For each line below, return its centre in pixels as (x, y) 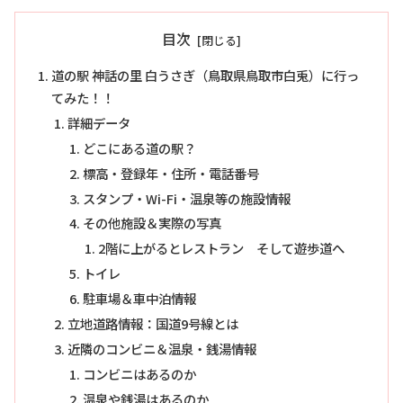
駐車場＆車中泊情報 (139, 299)
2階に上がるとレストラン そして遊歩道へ (222, 248)
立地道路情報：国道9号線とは (152, 323)
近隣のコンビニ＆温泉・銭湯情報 (161, 348)
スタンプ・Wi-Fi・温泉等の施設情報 (186, 198)
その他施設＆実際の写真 (152, 223)
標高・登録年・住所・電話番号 (170, 173)
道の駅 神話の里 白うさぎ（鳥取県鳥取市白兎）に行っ (206, 76)
